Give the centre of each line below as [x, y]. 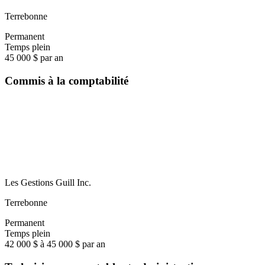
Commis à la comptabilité [67, 81]
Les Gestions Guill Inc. [48, 182]
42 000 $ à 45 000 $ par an [55, 244]
